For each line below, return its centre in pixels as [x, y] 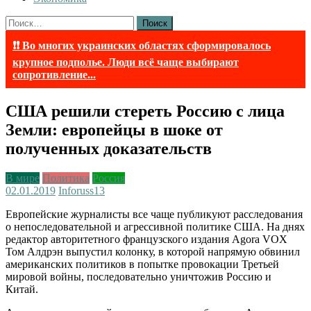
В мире [23, 178]
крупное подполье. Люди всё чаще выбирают [126, 62]
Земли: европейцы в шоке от [114, 129]
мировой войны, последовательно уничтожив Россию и [138, 276]
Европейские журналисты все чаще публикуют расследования [154, 214]
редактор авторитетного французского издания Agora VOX [146, 239]
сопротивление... [54, 75]
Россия [109, 178]
